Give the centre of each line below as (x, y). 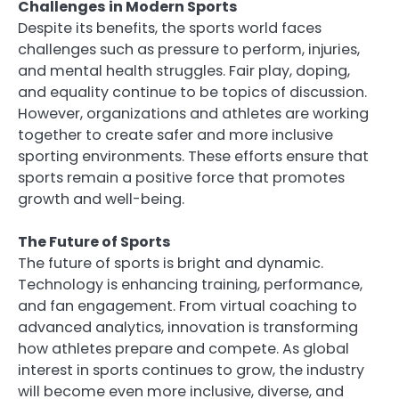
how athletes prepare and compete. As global (183, 349)
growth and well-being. (101, 199)
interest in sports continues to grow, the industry (191, 370)
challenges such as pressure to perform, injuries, (189, 50)
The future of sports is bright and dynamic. (171, 264)
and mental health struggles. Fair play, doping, (184, 71)
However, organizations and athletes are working (193, 114)
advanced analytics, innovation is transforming (188, 328)
